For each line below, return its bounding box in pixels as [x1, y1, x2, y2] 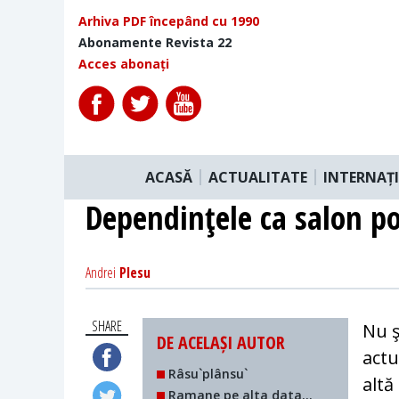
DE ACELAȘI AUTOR [157, 330, 286, 354]
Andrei [85, 262, 116, 282]
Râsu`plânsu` [165, 364, 248, 382]
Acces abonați [78, 55, 169, 72]
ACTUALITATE [208, 167, 307, 187]
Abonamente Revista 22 [78, 34, 232, 51]
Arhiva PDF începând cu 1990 [78, 12, 259, 29]
